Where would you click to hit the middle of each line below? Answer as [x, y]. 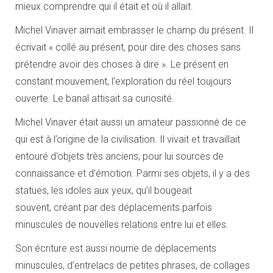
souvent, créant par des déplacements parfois [114, 207]
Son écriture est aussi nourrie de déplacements [116, 248]
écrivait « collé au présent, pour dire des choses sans [128, 47]
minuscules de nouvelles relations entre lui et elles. [122, 225]
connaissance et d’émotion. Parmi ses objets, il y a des [133, 173]
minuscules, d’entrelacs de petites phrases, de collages [133, 265]
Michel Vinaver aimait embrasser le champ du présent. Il [134, 30]
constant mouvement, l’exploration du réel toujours [123, 81]
